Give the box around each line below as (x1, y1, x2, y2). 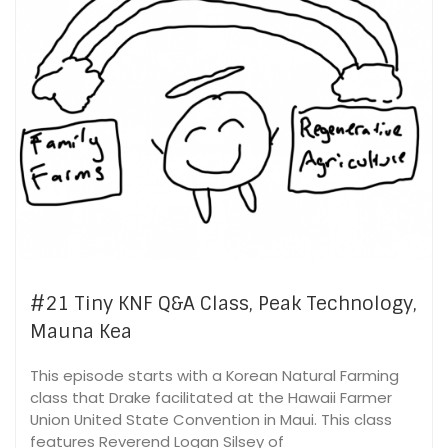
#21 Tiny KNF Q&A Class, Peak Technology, (30, 291, 417, 317)
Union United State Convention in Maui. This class (30, 408, 392, 430)
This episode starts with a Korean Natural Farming (30, 364, 399, 386)
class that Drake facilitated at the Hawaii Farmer (30, 386, 392, 408)
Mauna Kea (30, 319, 132, 345)
